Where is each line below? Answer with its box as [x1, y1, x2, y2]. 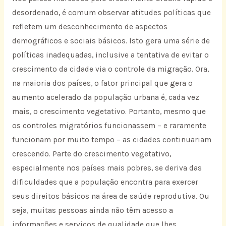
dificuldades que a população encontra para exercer [12, 178, 198, 187]
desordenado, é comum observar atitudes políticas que [12, 8, 211, 18]
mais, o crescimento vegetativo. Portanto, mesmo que [12, 107, 206, 117]
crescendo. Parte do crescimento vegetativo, [12, 149, 171, 159]
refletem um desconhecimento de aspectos [12, 22, 167, 32]
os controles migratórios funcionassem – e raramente [12, 121, 206, 131]
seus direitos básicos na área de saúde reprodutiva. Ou [12, 192, 209, 201]
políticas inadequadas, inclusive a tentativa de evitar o [12, 50, 209, 60]
